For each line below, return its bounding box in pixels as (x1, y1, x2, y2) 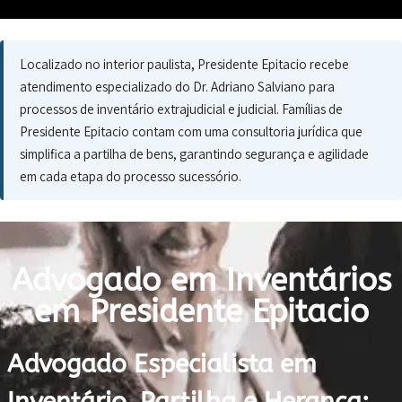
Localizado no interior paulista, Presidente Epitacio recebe (20, 55, 349, 73)
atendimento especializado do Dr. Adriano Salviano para (20, 77, 335, 95)
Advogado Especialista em (7, 349, 317, 379)
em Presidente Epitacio (33, 293, 369, 330)
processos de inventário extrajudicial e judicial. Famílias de (20, 100, 343, 118)
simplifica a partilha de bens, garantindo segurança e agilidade (20, 144, 369, 162)
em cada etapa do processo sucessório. (20, 167, 241, 185)
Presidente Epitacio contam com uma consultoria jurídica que (20, 122, 363, 140)
